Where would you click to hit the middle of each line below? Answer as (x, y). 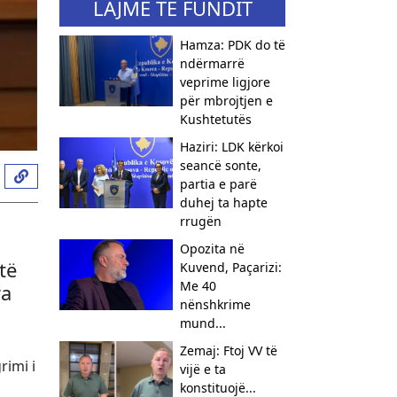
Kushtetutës (215, 119)
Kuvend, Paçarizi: (230, 267)
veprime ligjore (225, 82)
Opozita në (212, 249)
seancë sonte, (220, 165)
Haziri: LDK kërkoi (231, 147)
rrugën (200, 221)
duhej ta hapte (223, 202)
